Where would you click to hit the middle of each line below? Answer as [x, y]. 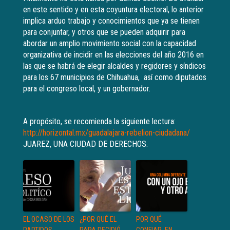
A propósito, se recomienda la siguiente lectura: [99, 122]
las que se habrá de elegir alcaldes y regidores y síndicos [114, 66]
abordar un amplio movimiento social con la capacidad [110, 44]
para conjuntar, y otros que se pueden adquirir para [104, 32]
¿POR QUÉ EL [98, 219]
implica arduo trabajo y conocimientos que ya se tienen [111, 21]
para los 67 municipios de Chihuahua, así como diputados [115, 78]
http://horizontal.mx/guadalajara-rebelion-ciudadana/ [107, 133]
